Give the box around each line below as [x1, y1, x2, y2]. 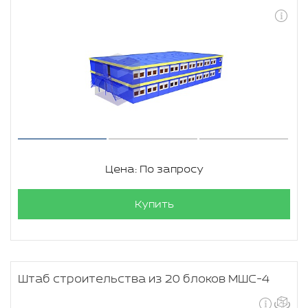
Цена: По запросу [104, 164, 203, 175]
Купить [134, 199, 174, 210]
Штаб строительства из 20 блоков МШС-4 [18, 273, 269, 286]
